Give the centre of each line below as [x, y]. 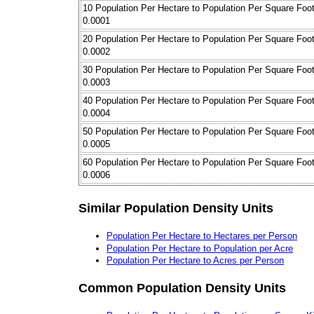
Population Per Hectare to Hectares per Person [202, 235]
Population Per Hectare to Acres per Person [195, 261]
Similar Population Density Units [176, 208]
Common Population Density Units [182, 288]
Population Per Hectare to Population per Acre [200, 248]
